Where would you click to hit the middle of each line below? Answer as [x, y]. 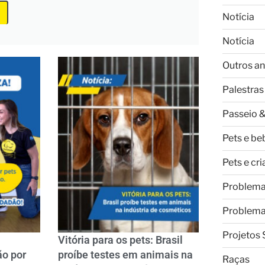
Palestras [243, 90]
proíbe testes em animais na [125, 255]
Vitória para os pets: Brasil [120, 240]
